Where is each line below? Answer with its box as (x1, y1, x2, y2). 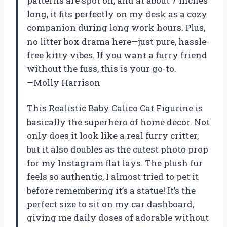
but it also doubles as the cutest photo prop (27, 143, 208, 155)
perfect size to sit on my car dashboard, (27, 198, 194, 210)
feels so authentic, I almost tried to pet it (27, 170, 199, 182)
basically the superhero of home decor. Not (27, 116, 210, 128)
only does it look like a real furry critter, (27, 129, 199, 141)
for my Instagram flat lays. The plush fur (27, 157, 203, 169)
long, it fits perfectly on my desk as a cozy (27, 8, 207, 20)
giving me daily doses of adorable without (27, 211, 209, 223)
